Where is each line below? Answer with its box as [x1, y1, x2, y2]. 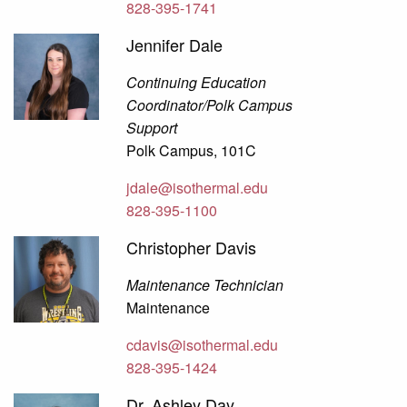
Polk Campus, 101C [126, 140, 257, 162]
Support [126, 117, 178, 139]
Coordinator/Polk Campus [126, 94, 293, 116]
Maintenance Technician [126, 274, 284, 296]
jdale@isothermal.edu [126, 177, 269, 199]
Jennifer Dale [126, 33, 223, 57]
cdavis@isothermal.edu [126, 334, 279, 356]
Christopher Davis [126, 235, 257, 260]
